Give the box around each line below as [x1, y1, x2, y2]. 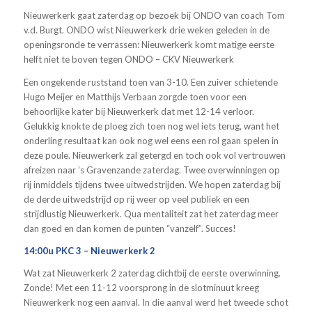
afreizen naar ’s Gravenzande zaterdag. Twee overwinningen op [23, 164, 280, 175]
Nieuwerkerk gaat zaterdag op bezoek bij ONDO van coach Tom [23, 10, 285, 22]
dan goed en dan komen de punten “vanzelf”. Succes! [23, 222, 236, 234]
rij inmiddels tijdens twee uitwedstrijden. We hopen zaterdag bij [23, 178, 281, 190]
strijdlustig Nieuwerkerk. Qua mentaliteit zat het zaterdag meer [23, 208, 279, 219]
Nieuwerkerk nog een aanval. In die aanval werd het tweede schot [23, 296, 288, 308]
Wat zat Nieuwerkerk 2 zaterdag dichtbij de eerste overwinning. [23, 267, 281, 279]
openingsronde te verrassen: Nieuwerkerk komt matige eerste [23, 39, 274, 51]
